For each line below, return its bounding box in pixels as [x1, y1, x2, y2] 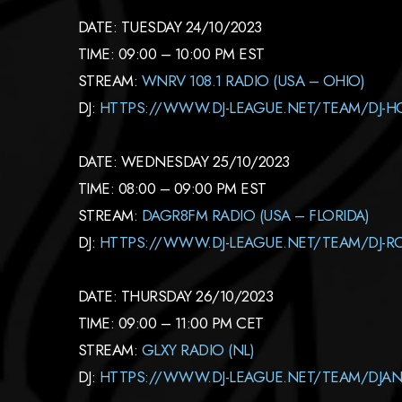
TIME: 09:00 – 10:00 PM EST [78, 43, 265, 65]
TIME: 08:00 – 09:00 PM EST [78, 178, 267, 199]
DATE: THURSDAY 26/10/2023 [78, 285, 274, 307]
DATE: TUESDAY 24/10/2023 [78, 16, 262, 38]
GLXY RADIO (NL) [141, 339, 255, 361]
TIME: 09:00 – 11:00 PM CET [78, 312, 264, 334]
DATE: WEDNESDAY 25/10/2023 [78, 151, 290, 172]
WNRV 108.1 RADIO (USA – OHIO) [141, 70, 365, 92]
